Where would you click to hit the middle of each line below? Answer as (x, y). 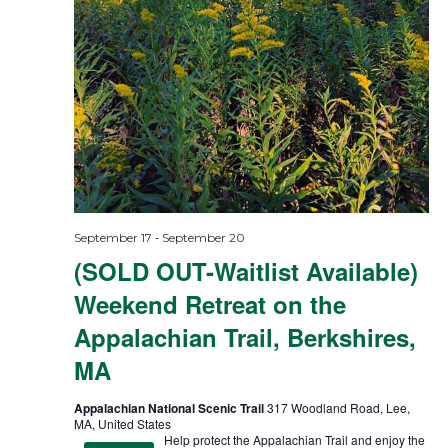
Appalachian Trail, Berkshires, (244, 337)
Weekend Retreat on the (209, 304)
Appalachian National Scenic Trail (170, 408)
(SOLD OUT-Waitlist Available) (245, 271)
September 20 (203, 238)
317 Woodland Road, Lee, (338, 408)
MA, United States (122, 424)
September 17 (112, 238)
